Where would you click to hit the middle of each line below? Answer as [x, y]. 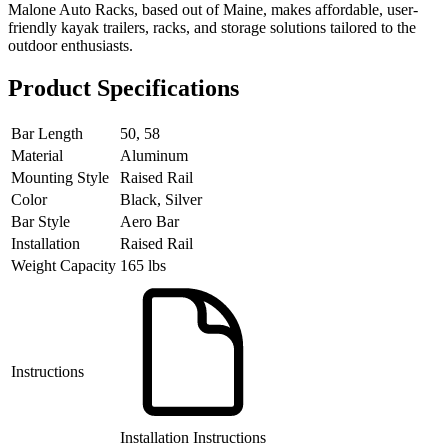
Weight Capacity [63, 265]
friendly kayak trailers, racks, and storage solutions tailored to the [212, 27]
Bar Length [47, 133]
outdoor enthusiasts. [70, 45]
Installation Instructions [193, 437]
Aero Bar [149, 221]
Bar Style [40, 221]
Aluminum [154, 155]
